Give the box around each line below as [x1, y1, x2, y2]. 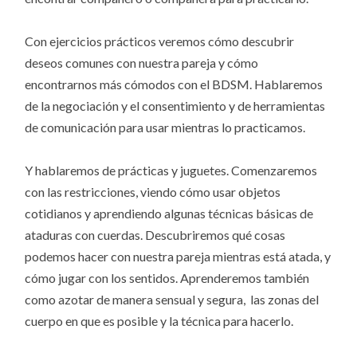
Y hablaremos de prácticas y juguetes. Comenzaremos [25, 163, 318, 178]
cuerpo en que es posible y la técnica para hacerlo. [25, 313, 294, 329]
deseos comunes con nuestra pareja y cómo [25, 54, 259, 70]
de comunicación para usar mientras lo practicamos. [25, 119, 306, 135]
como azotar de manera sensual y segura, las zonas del [25, 292, 320, 308]
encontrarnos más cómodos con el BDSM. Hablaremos [25, 76, 324, 92]
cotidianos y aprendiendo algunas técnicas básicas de [25, 206, 314, 222]
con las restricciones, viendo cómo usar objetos [25, 184, 281, 200]
